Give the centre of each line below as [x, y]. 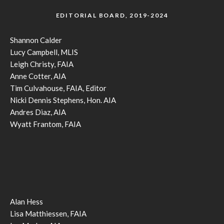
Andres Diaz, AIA [38, 112]
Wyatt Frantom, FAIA [45, 124]
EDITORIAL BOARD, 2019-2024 [112, 15]
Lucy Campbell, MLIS [44, 52]
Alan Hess [26, 202]
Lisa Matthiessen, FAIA [48, 214]
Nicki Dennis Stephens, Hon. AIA [63, 100]
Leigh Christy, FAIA [42, 64]
